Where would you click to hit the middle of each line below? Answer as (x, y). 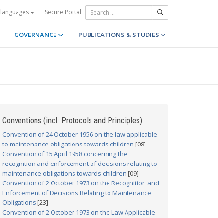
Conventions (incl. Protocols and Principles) (72, 120)
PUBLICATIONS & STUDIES (119, 35)
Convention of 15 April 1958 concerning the (65, 154)
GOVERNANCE (36, 35)
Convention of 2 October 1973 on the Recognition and (81, 183)
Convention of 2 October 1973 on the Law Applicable (79, 212)
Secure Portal (63, 12)
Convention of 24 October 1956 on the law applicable (80, 134)
